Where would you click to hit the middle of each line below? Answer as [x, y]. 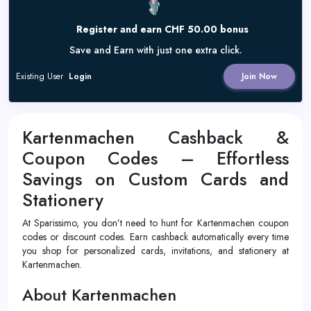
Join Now [259, 76]
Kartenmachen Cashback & [155, 137]
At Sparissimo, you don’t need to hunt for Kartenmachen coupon [155, 223]
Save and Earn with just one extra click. [155, 50]
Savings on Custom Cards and [155, 179]
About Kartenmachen [99, 295]
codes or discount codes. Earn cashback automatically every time [155, 237]
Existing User [41, 76]
